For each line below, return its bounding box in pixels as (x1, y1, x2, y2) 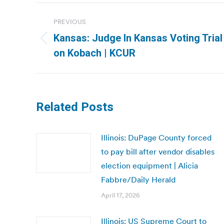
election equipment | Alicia (101, 160, 198, 170)
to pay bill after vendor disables (101, 146, 214, 156)
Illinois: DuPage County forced (101, 132, 211, 142)
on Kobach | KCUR (53, 47, 135, 59)
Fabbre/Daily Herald (101, 174, 175, 184)
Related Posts (36, 100, 113, 114)
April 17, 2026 (101, 191, 140, 199)
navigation (35, 25, 116, 45)
